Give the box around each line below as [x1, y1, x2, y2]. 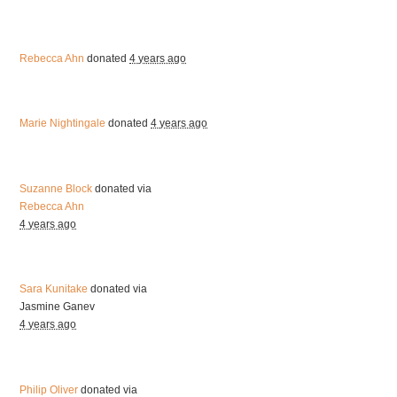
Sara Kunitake [19, 283, 89, 296]
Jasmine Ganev [19, 300, 96, 314]
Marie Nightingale [19, 117, 106, 130]
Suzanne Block [19, 182, 93, 195]
